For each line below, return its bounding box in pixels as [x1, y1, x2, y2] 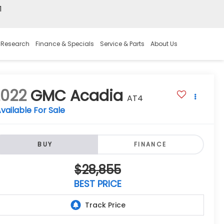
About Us [150, 39, 177, 48]
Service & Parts [100, 39, 144, 48]
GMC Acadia [30, 85, 123, 107]
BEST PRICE [74, 177, 121, 190]
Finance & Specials [35, 39, 94, 48]
